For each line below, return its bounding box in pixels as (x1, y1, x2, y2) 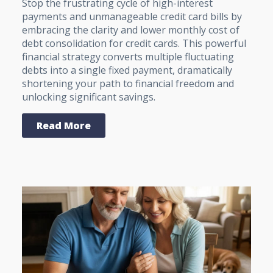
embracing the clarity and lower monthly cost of (22, 23, 239, 37)
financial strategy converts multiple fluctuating (22, 50, 234, 64)
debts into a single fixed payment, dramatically (22, 63, 232, 77)
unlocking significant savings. (22, 90, 155, 104)
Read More (37, 119, 91, 133)
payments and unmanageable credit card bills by (22, 10, 242, 24)
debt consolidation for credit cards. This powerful (22, 37, 246, 51)
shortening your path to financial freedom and (22, 77, 234, 91)
